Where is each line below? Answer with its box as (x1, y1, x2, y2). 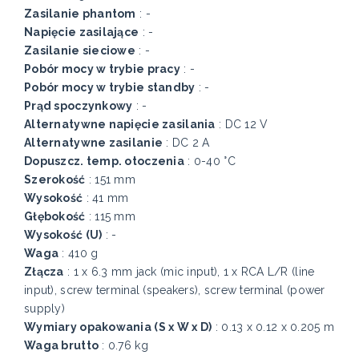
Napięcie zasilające (24, 26, 139, 39)
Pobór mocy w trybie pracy (24, 63, 180, 76)
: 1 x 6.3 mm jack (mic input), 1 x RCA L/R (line (63, 265, 315, 279)
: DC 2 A (163, 136, 210, 150)
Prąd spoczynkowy (24, 99, 133, 113)
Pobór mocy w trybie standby (24, 81, 196, 95)
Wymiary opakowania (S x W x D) (24, 321, 212, 334)
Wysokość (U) (24, 228, 103, 242)
